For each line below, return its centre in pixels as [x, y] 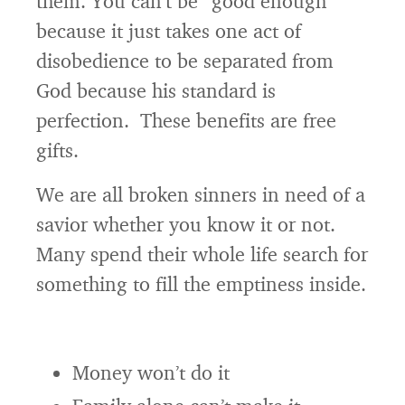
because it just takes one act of [169, 30]
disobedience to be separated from [185, 60]
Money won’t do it [151, 372]
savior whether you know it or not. [186, 224]
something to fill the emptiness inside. [201, 283]
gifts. [57, 150]
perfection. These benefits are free [186, 120]
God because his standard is [156, 90]
